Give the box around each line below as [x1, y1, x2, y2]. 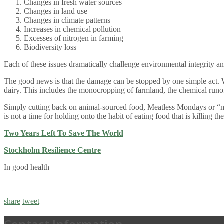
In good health [4, 162, 49, 171]
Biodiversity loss [24, 42, 76, 51]
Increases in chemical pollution [24, 24, 121, 33]
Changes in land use [24, 6, 87, 15]
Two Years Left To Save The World [4, 128, 123, 137]
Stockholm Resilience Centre [4, 145, 101, 154]
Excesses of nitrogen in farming [24, 33, 125, 42]
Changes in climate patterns [24, 15, 110, 24]
